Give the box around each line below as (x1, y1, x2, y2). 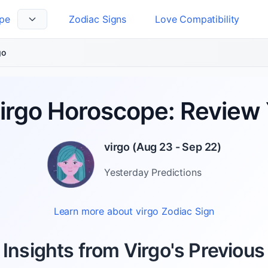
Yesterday (103, 166, 149, 178)
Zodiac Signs (68, 13, 127, 25)
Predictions (148, 166, 202, 178)
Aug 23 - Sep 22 (136, 141, 218, 153)
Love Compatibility (155, 13, 240, 25)
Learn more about (53, 205, 136, 217)
